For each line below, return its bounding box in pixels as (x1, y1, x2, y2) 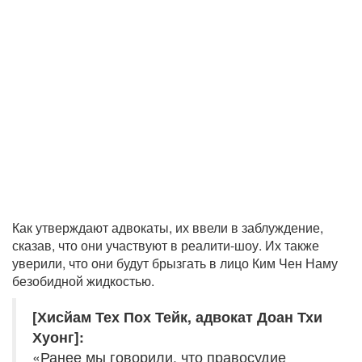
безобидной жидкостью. (12, 271, 154, 291)
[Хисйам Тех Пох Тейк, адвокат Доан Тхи (32, 306, 322, 327)
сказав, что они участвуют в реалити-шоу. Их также (12, 236, 319, 255)
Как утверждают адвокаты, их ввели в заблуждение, (12, 218, 323, 238)
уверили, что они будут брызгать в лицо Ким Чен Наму (12, 254, 338, 273)
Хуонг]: (32, 326, 84, 347)
